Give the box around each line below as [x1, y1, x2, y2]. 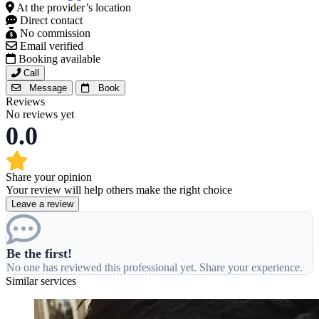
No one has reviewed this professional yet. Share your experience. [6, 261, 303, 274]
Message [26, 83, 67, 94]
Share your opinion [6, 171, 92, 184]
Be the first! [6, 246, 72, 261]
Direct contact [17, 14, 83, 27]
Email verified [17, 40, 83, 53]
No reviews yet [6, 108, 74, 121]
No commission [17, 27, 90, 40]
